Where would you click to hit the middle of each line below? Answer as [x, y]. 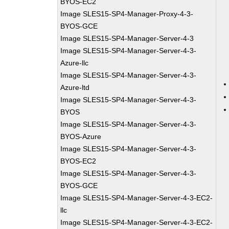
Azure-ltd [75, 87]
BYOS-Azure [81, 136]
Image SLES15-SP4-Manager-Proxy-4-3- [127, 14]
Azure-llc [75, 63]
